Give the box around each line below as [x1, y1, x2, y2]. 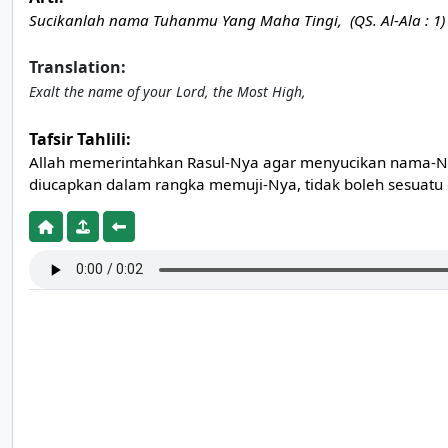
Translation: [29, 56, 126, 78]
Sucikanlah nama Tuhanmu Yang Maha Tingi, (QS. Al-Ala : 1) [29, 10, 445, 30]
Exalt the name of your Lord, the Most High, [29, 82, 306, 101]
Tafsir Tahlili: [29, 128, 131, 150]
